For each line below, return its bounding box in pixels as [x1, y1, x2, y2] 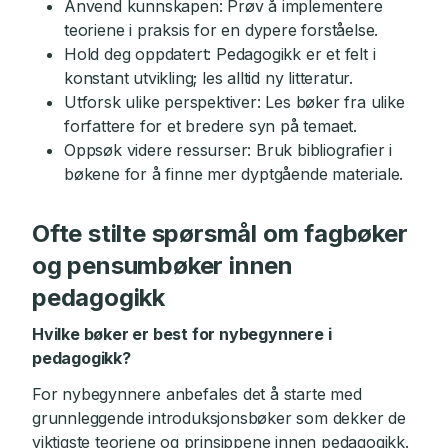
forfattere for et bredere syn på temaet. [64, 116, 358, 136]
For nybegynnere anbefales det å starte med [32, 384, 362, 404]
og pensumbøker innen [32, 251, 294, 280]
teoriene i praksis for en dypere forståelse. [64, 20, 379, 40]
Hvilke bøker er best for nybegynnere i [32, 324, 332, 344]
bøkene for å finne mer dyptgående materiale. [64, 164, 404, 184]
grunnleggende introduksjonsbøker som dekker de [32, 408, 406, 428]
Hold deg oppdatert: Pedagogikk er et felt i [64, 44, 376, 64]
